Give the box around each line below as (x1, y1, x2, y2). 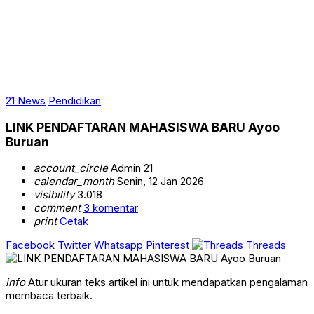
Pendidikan (48, 94, 101, 107)
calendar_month (34, 175, 114, 189)
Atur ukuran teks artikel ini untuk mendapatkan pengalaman (25, 275, 308, 289)
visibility (34, 188, 74, 202)
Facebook (6, 238, 55, 252)
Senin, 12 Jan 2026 (114, 175, 204, 189)
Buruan (6, 134, 49, 149)
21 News (6, 94, 46, 107)
